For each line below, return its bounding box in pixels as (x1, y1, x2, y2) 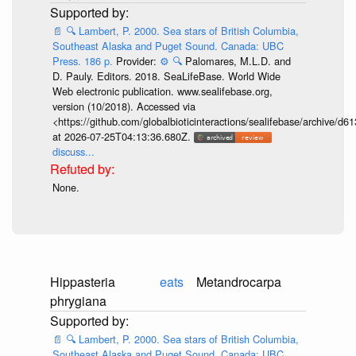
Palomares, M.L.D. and (184, 52, 291, 68)
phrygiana (50, 291, 106, 310)
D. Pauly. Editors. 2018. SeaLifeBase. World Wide (52, 68, 281, 83)
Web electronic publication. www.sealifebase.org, (52, 83, 273, 99)
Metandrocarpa (196, 272, 281, 291)
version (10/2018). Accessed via (52, 98, 195, 114)
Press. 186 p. (52, 52, 116, 68)
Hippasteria (50, 272, 115, 291)
